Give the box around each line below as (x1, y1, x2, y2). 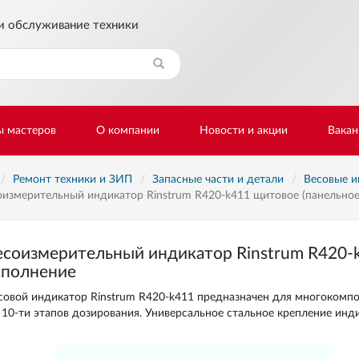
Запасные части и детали (151, 174, 284, 185)
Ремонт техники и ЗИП (12, 174, 132, 185)
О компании (96, 125, 159, 136)
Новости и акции (200, 125, 288, 136)
